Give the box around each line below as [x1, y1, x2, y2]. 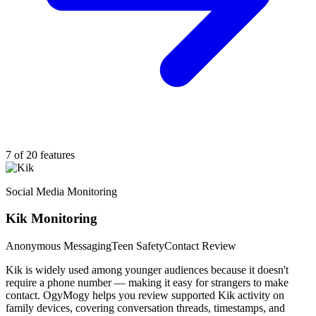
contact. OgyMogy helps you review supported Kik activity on [6, 289, 284, 302]
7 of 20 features [6, 148, 75, 161]
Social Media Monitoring [6, 185, 117, 197]
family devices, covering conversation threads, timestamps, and [6, 302, 285, 315]
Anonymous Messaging [6, 240, 111, 253]
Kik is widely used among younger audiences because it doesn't [6, 264, 288, 276]
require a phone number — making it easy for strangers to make [6, 276, 288, 289]
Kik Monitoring [6, 211, 97, 226]
